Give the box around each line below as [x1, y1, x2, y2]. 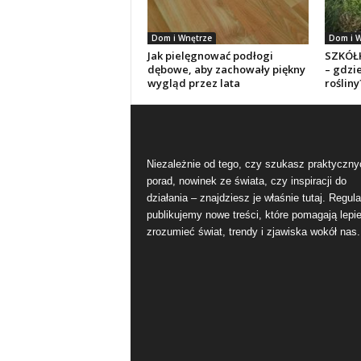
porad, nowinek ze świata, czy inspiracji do [146, 175, 346, 187]
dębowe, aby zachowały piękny [147, 62, 305, 77]
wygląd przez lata [147, 76, 240, 90]
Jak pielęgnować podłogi [147, 48, 273, 63]
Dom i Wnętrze [151, 32, 212, 44]
